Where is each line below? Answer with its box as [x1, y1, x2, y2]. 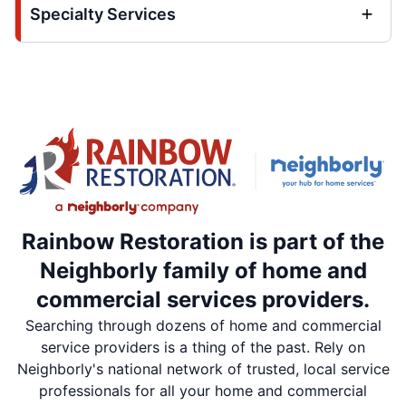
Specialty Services [30, 4, 176, 24]
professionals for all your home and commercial [39, 382, 367, 401]
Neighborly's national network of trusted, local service [16, 360, 390, 379]
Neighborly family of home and [39, 257, 367, 285]
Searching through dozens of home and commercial [24, 316, 382, 335]
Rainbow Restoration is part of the [22, 228, 384, 256]
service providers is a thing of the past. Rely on [41, 338, 365, 357]
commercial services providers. [36, 286, 370, 314]
